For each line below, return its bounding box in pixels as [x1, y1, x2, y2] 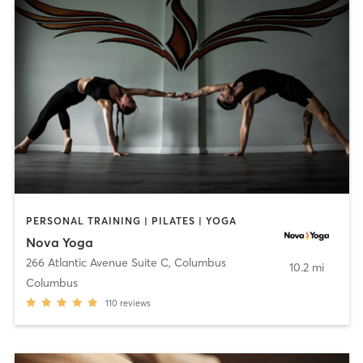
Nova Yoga [25, 233, 93, 250]
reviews [119, 297, 151, 309]
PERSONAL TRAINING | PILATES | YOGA [25, 215, 237, 228]
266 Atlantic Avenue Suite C [25, 254, 169, 270]
